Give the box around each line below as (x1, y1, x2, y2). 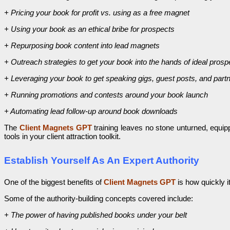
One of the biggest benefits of (4, 177, 102, 186)
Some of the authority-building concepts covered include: (4, 194, 193, 203)
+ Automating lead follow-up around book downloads (4, 106, 178, 116)
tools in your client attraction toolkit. (4, 131, 121, 141)
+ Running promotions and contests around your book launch (4, 90, 208, 99)
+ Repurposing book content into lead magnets (4, 41, 160, 50)
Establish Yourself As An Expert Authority (4, 155, 199, 166)
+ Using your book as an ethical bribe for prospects (4, 24, 175, 33)
